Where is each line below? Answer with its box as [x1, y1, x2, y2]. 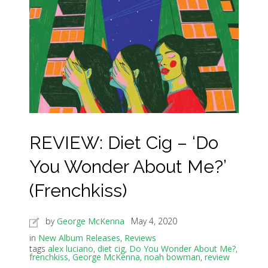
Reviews [124, 232, 156, 244]
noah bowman [144, 251, 200, 263]
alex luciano [48, 243, 93, 255]
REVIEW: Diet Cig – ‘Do [29, 132, 218, 154]
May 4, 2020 [131, 215, 177, 227]
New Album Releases [38, 232, 120, 244]
